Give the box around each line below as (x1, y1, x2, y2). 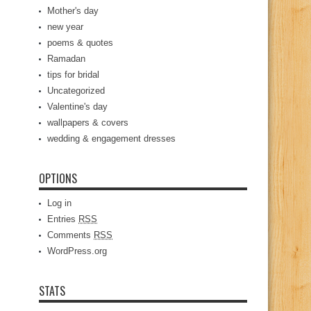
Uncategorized (47, 85, 105, 96)
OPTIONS (39, 170, 77, 187)
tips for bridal (47, 69, 99, 80)
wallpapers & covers (47, 117, 128, 128)
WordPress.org (47, 246, 107, 256)
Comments (47, 230, 94, 240)
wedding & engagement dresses (47, 133, 176, 144)
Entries (47, 214, 78, 224)
